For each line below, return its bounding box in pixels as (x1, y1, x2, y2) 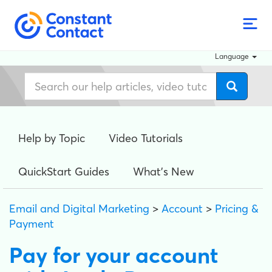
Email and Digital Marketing (9, 202, 149, 216)
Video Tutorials (109, 131, 183, 145)
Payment (9, 217, 54, 231)
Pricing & (215, 202, 259, 216)
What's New (133, 165, 194, 178)
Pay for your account (9, 242, 218, 268)
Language (215, 52, 249, 61)
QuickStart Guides (18, 165, 109, 178)
